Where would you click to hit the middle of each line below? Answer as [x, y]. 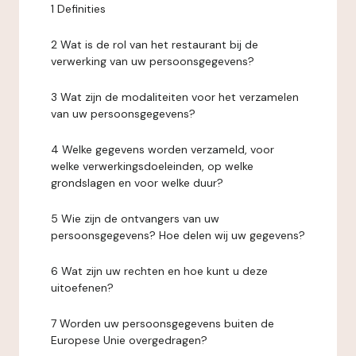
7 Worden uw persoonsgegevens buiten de [163, 323]
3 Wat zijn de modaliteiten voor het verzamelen [175, 97]
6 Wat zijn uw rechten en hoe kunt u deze [159, 271]
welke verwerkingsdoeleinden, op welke [152, 166]
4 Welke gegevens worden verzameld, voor [163, 149]
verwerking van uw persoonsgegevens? [153, 61]
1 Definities [78, 9]
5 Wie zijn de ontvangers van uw [135, 219]
